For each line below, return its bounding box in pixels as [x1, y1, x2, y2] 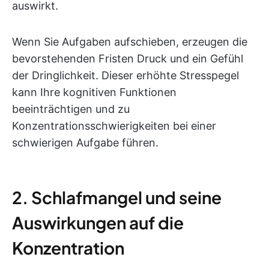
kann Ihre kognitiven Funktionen [12, 86, 177, 98]
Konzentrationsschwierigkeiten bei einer [12, 119, 216, 132]
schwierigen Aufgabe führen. [12, 136, 159, 149]
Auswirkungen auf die [12, 212, 184, 233]
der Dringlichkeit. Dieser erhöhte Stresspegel [12, 69, 239, 82]
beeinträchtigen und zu [12, 103, 130, 115]
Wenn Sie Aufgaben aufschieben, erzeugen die [12, 35, 247, 48]
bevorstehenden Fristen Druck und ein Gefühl [12, 52, 243, 65]
